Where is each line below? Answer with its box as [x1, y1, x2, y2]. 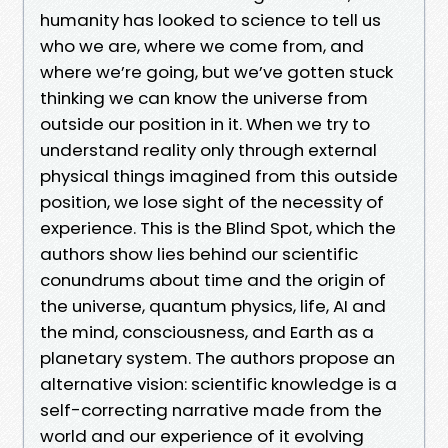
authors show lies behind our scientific [40, 241, 358, 266]
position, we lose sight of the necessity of [40, 189, 384, 214]
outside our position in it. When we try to [40, 111, 370, 136]
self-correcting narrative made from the [40, 397, 382, 422]
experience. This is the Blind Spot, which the [40, 215, 396, 240]
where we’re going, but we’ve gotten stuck [40, 59, 393, 84]
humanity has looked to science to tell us [40, 7, 381, 32]
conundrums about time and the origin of [40, 267, 386, 292]
